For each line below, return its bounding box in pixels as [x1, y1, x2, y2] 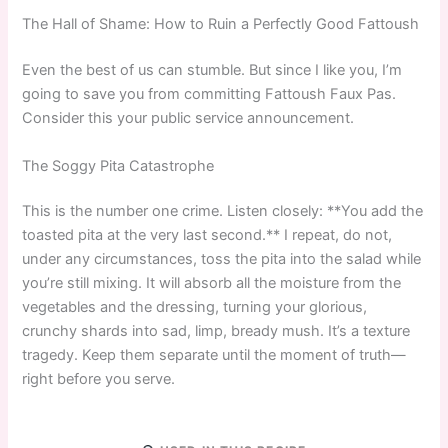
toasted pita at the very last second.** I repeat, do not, [22, 226, 393, 245]
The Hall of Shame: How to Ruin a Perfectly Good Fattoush [22, 15, 420, 34]
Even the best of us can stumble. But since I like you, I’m [22, 61, 403, 80]
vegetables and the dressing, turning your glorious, [22, 298, 368, 317]
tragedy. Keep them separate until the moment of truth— [22, 346, 407, 365]
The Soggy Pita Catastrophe [22, 156, 215, 175]
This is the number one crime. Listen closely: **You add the [22, 202, 424, 221]
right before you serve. [22, 370, 176, 389]
